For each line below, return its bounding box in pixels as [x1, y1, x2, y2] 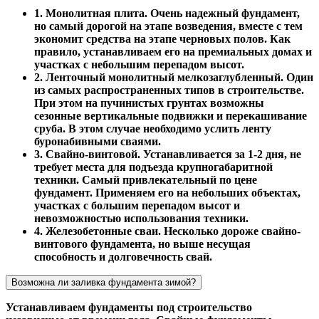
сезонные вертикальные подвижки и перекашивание [34, 109, 307, 122]
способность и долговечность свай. [34, 250, 212, 263]
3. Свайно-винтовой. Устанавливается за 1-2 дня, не [34, 147, 301, 160]
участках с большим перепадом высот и [34, 199, 240, 211]
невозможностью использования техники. [34, 211, 249, 224]
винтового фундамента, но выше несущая [34, 237, 251, 250]
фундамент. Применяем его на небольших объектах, [34, 186, 300, 199]
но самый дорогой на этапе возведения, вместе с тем [34, 19, 303, 32]
